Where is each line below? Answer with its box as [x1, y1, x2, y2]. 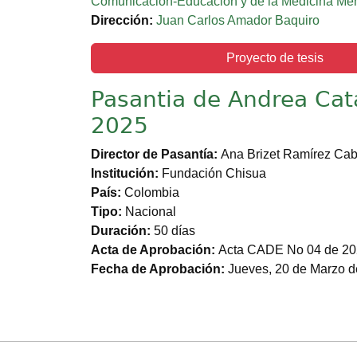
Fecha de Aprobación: [91, 262, 228, 277]
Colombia [124, 186, 179, 200]
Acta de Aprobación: [91, 243, 218, 257]
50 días [154, 224, 195, 238]
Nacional [125, 205, 176, 219]
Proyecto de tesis [226, 51, 324, 65]
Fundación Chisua [162, 167, 266, 181]
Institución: [91, 167, 162, 181]
